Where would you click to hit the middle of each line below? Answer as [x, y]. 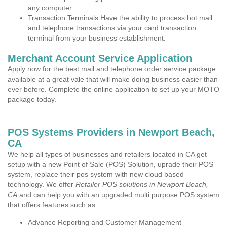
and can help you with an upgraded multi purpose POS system [118, 195]
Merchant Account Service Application [100, 58]
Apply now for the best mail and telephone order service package [112, 69]
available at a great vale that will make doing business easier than [113, 79]
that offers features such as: [52, 205]
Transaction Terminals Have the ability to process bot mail [120, 18]
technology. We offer [42, 184]
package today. [32, 99]
